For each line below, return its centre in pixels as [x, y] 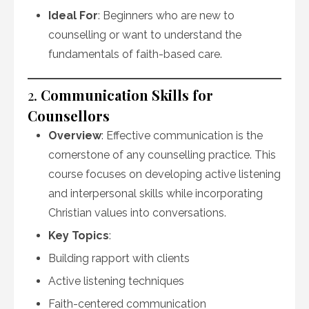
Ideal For [73, 16]
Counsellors [69, 116]
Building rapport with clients [119, 258]
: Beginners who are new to [166, 16]
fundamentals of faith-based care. [135, 54]
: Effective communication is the [182, 136]
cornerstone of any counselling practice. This [162, 155]
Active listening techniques [116, 281]
